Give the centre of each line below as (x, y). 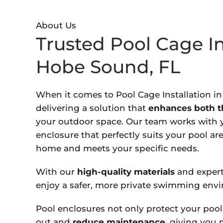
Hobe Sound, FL (108, 67)
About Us (56, 26)
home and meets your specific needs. (117, 149)
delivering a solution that (92, 108)
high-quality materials (126, 172)
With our (56, 172)
